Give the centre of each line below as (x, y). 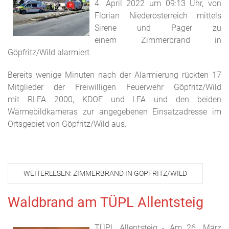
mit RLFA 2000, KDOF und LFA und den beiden (114, 99)
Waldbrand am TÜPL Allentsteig (106, 202)
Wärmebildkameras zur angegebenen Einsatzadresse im (114, 112)
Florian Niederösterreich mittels (158, 16)
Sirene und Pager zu (158, 28)
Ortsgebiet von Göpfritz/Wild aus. (67, 124)
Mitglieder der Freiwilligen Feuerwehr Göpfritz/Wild (114, 87)
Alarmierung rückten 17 (178, 75)
